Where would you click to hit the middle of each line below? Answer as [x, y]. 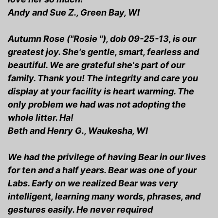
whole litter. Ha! [41, 118]
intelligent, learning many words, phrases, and [104, 197]
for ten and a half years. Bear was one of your [102, 170]
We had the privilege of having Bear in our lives [107, 157]
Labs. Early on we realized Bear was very [93, 183]
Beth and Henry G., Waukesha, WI [78, 131]
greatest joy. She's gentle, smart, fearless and [103, 52]
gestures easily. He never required [80, 210]
